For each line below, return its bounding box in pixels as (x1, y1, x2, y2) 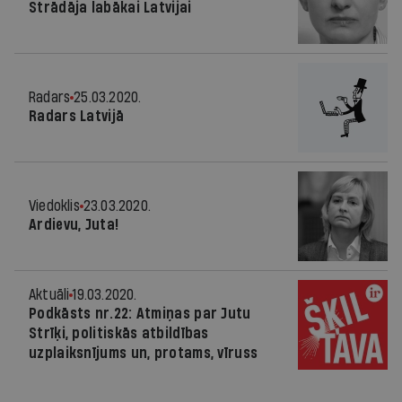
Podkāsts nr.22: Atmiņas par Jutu (29, 306, 251, 321)
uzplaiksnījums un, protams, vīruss (29, 345, 258, 361)
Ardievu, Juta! (29, 217, 119, 232)
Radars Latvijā (29, 109, 125, 124)
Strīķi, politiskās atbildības (29, 326, 209, 341)
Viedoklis (29, 198, 80, 214)
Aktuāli (29, 287, 70, 302)
